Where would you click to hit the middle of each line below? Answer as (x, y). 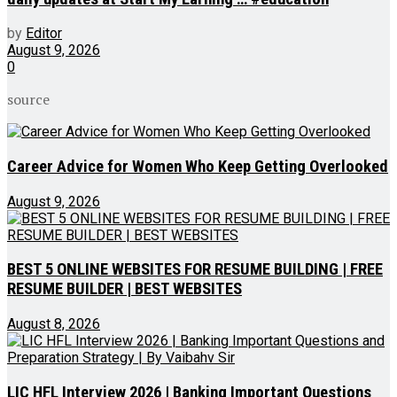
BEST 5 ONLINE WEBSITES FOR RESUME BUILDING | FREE (195, 270)
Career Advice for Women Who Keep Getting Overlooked (198, 166)
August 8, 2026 (54, 324)
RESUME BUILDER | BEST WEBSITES (125, 289)
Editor (44, 34)
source (28, 100)
